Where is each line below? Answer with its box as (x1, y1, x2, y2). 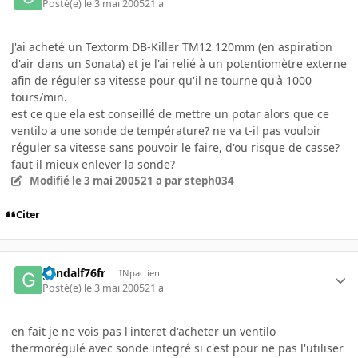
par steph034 (161, 173, 234, 188)
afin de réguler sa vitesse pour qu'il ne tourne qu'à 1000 (11, 72, 312, 88)
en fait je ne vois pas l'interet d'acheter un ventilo (11, 323, 276, 339)
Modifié (29, 173, 72, 188)
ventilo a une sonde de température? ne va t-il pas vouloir (11, 122, 321, 138)
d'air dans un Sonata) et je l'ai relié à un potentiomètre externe (11, 55, 347, 71)
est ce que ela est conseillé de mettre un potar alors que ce (11, 105, 329, 121)
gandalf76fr (42, 265, 106, 281)
